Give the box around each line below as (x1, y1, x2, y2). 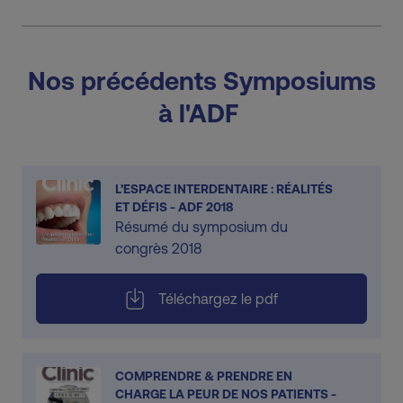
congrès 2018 (115, 239, 201, 256)
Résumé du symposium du (115, 218, 288, 235)
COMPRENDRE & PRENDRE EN (115, 368, 292, 383)
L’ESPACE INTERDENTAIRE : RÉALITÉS (115, 181, 333, 196)
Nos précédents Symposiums (27, 66, 376, 95)
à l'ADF (158, 98, 245, 128)
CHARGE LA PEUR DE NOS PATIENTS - (115, 386, 336, 401)
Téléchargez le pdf (157, 290, 278, 307)
